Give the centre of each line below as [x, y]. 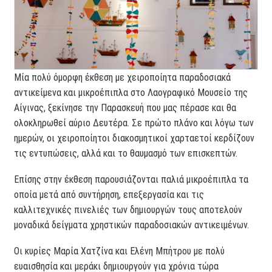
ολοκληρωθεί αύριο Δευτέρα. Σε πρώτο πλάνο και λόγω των [134, 123]
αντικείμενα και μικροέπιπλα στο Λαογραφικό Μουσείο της [131, 92]
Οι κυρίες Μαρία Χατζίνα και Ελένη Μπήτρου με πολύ [120, 251]
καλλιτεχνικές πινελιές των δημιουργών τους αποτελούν [128, 209]
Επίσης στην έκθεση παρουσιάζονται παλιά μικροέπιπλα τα [131, 179]
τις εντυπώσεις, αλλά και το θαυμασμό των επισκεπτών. [126, 153]
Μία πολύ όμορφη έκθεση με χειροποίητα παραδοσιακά [123, 77]
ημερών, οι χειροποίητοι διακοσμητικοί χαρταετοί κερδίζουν [134, 138]
